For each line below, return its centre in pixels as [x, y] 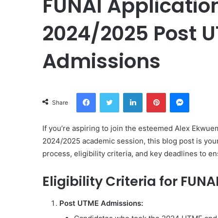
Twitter [129, 92]
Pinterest [179, 92]
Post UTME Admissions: [101, 203]
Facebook [110, 92]
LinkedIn [155, 92]
